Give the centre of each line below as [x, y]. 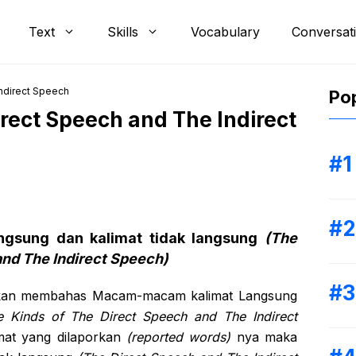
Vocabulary [225, 32]
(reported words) [176, 337]
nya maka [264, 337]
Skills [123, 32]
